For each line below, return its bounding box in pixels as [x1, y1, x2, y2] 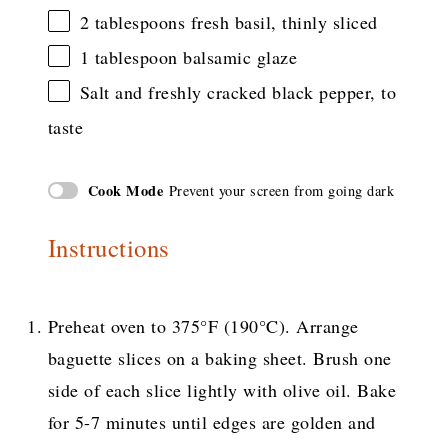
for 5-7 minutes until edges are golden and [47, 409, 376, 434]
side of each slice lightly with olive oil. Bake [47, 377, 397, 402]
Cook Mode [87, 180, 164, 202]
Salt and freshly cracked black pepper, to [79, 80, 397, 105]
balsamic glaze [177, 45, 298, 70]
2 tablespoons [79, 10, 186, 35]
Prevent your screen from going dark [168, 181, 395, 201]
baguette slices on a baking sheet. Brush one [47, 345, 392, 370]
